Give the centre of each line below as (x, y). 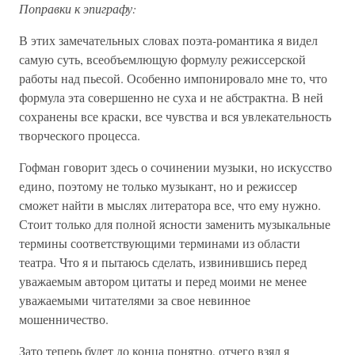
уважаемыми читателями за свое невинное (135, 300)
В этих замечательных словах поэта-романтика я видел (168, 40)
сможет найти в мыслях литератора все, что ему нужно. (170, 204)
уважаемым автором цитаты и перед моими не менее (163, 281)
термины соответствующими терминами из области (160, 242)
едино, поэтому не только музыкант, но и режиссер (158, 185)
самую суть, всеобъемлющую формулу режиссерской (162, 59)
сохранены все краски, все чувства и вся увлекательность (175, 116)
